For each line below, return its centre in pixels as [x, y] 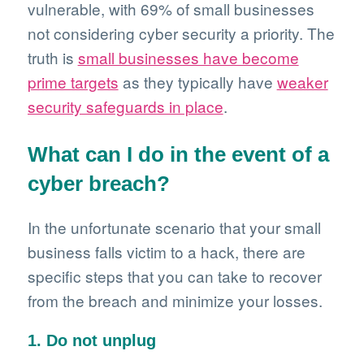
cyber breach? [98, 184]
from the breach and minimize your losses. [175, 300]
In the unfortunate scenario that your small [174, 227]
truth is [52, 57]
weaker [302, 82]
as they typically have [197, 82]
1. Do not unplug [91, 340]
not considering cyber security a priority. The [181, 33]
